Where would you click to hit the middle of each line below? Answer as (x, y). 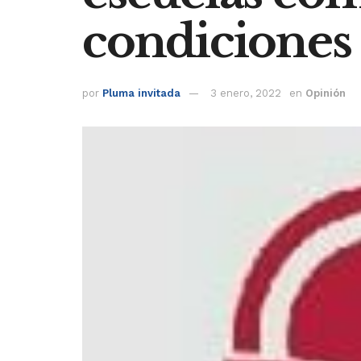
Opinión (326, 93)
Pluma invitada (141, 93)
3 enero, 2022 (246, 93)
